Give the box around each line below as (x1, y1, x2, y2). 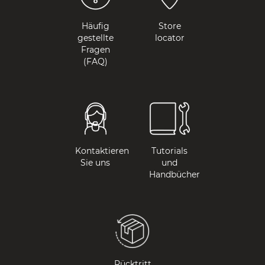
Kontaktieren (75, 146, 129, 157)
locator (154, 33, 185, 44)
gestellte (77, 33, 114, 44)
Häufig (81, 21, 109, 32)
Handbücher (149, 169, 200, 180)
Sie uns (80, 157, 111, 169)
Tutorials (151, 146, 188, 157)
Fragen (80, 44, 110, 56)
